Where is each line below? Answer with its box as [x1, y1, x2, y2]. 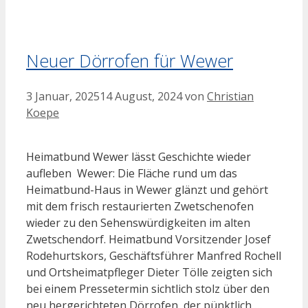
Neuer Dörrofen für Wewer [26, 48, 233, 72]
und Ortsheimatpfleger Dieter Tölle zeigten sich [26, 264, 272, 280]
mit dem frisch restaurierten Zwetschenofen [26, 198, 254, 214]
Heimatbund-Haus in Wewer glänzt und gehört [26, 181, 268, 197]
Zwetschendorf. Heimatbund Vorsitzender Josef [26, 231, 271, 247]
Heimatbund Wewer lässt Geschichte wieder [26, 148, 251, 164]
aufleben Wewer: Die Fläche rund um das [26, 165, 237, 181]
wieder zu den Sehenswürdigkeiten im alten [26, 214, 250, 230]
